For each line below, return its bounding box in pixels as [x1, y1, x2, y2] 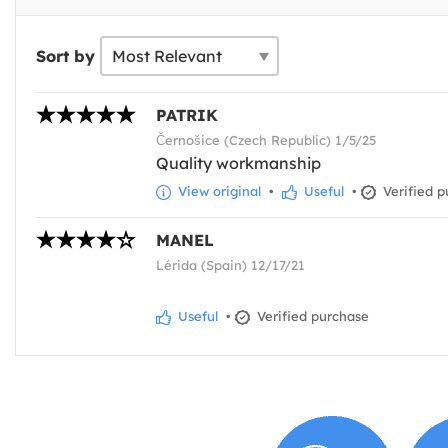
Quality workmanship [156, 152, 321, 173]
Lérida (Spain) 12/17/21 [156, 256, 305, 273]
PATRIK [156, 104, 218, 125]
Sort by [36, 45, 95, 66]
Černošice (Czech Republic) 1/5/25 [156, 131, 376, 148]
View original [174, 182, 261, 199]
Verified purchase [253, 307, 369, 324]
